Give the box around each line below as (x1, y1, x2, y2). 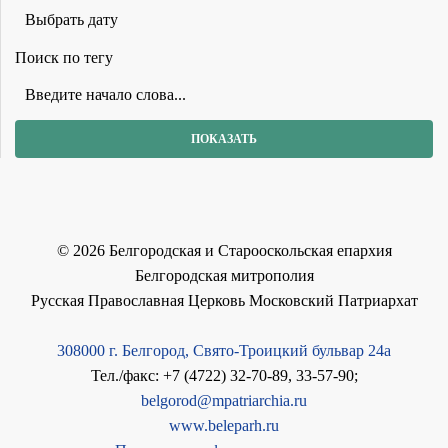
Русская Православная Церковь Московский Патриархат (30, 291, 418, 309)
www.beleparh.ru (169, 416, 279, 434)
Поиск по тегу (15, 48, 113, 66)
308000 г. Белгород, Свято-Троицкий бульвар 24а (57, 341, 391, 359)
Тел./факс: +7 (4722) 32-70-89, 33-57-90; (90, 366, 358, 384)
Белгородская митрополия (134, 266, 314, 284)
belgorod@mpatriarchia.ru (141, 391, 307, 409)
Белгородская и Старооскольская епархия (104, 241, 392, 259)
